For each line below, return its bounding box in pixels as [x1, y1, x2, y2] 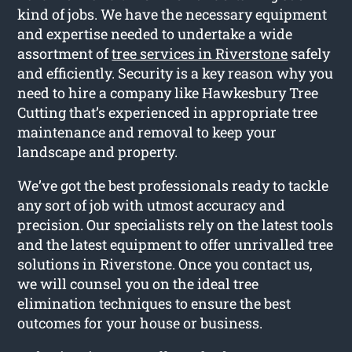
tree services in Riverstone [112, 43, 288, 63]
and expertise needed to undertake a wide [17, 24, 293, 43]
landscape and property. [17, 141, 178, 161]
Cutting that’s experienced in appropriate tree [17, 102, 318, 122]
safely [288, 43, 331, 63]
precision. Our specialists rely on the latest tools [17, 214, 334, 234]
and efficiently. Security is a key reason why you [17, 63, 334, 82]
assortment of [17, 43, 112, 63]
